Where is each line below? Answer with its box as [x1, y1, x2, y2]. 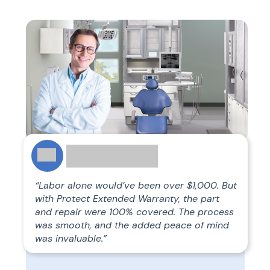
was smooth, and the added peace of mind [35, 219, 229, 231]
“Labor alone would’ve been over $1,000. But [35, 179, 237, 192]
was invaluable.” [35, 232, 107, 245]
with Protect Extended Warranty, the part [35, 192, 219, 205]
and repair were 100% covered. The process [35, 206, 234, 218]
